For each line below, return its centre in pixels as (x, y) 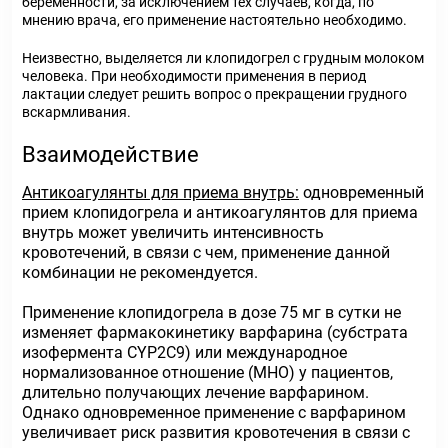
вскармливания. (76, 112)
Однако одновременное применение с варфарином (214, 412)
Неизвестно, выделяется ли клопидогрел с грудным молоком (223, 58)
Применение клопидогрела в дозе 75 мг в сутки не (211, 312)
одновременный (361, 192)
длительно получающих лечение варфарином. (195, 392)
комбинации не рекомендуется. (140, 272)
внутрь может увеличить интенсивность (173, 232)
